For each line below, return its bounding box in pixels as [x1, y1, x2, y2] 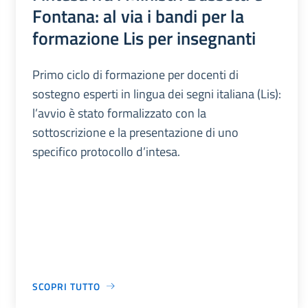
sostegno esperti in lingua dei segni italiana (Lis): [32, 84, 281, 103]
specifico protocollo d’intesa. [32, 142, 180, 161]
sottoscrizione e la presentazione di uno [32, 122, 239, 142]
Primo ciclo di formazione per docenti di [32, 65, 239, 84]
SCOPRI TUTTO [32, 278, 100, 294]
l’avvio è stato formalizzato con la [32, 103, 206, 122]
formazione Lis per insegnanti [32, 23, 256, 52]
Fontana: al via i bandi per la [32, 1, 244, 30]
